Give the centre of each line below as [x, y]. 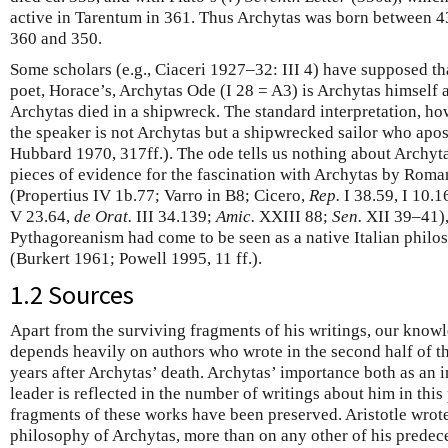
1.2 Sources [72, 294]
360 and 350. [56, 38]
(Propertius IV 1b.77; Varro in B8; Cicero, [159, 195]
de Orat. [103, 216]
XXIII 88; [293, 216]
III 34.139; [174, 216]
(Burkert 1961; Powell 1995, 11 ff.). [136, 258]
